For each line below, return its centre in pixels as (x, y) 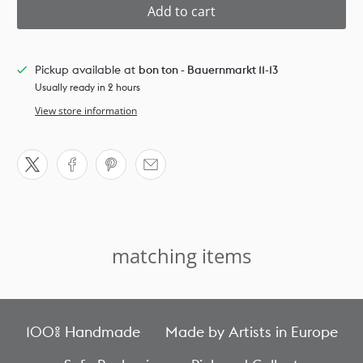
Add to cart (181, 12)
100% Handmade (83, 332)
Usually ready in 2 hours (88, 88)
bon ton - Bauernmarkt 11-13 (209, 70)
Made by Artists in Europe (251, 332)
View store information (86, 111)
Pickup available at (87, 70)
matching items (181, 256)
